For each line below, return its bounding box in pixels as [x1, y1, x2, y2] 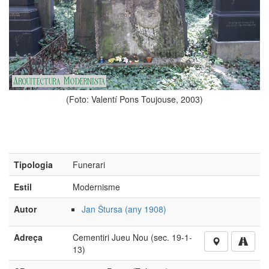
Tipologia [14, 158, 53, 171]
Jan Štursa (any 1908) [82, 202, 166, 215]
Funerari [73, 158, 105, 171]
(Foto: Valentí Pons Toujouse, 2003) [66, 92, 203, 105]
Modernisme [73, 180, 120, 193]
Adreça [14, 231, 43, 243]
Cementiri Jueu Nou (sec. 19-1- [73, 231, 192, 243]
